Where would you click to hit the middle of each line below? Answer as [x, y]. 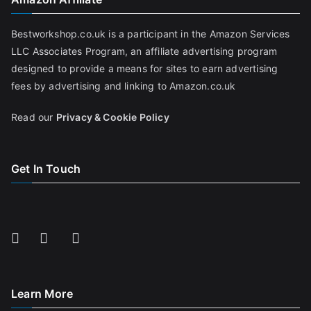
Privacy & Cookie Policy [112, 117]
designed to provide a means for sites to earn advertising [145, 69]
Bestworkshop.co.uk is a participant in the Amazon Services [151, 34]
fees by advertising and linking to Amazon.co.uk [124, 86]
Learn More [42, 294]
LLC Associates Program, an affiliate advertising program [144, 51]
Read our [34, 117]
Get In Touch [46, 169]
